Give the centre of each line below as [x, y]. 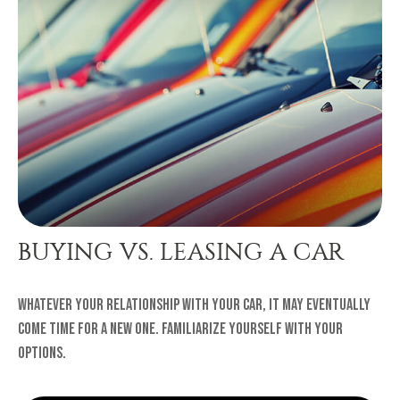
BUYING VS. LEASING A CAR [181, 251]
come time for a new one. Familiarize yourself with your [180, 329]
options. [42, 353]
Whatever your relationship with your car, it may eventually [194, 304]
